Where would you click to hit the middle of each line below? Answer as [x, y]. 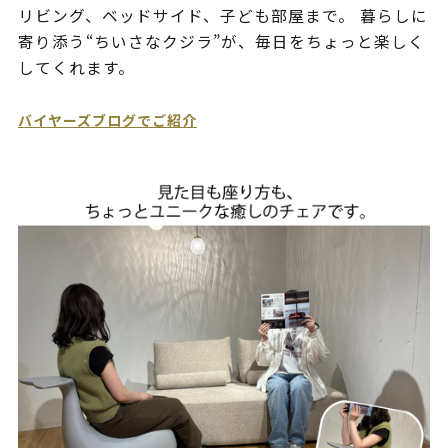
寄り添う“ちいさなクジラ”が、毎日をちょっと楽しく [221, 42]
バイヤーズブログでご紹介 [107, 120]
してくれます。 [76, 68]
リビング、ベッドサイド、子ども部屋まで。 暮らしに [222, 16]
